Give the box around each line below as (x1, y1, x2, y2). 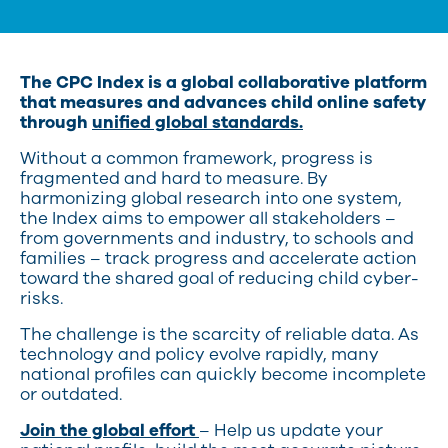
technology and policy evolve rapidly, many (20, 343, 379, 367)
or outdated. (20, 383, 122, 407)
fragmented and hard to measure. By (20, 167, 328, 191)
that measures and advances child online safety (20, 91, 426, 115)
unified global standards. (92, 111, 303, 135)
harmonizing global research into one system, (20, 187, 402, 211)
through (20, 111, 88, 135)
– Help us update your (199, 419, 383, 443)
